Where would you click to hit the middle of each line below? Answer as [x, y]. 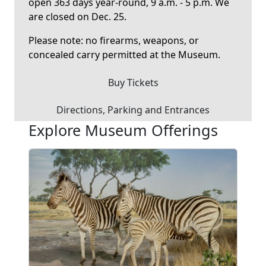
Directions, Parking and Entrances [133, 110]
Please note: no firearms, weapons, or [114, 40]
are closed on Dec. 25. [77, 17]
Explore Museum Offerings [123, 130]
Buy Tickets [133, 83]
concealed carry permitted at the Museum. [124, 55]
